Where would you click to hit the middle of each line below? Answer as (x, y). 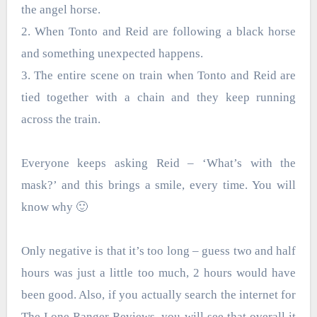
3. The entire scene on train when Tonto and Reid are (158, 76)
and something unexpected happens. (112, 54)
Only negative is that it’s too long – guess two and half (158, 251)
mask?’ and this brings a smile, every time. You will (158, 185)
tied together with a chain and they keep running (158, 98)
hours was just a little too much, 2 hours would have (158, 273)
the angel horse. (60, 10)
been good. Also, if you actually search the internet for (158, 295)
